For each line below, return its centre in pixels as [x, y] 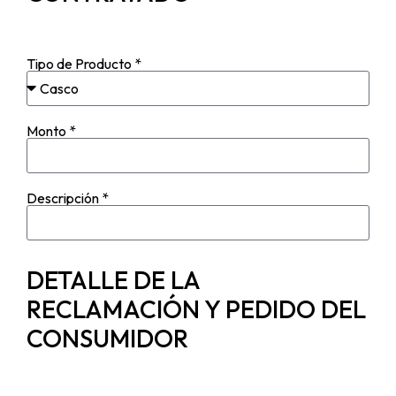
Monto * [51, 131]
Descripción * [68, 198]
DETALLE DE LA [113, 280]
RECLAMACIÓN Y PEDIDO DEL [196, 309]
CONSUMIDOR [107, 339]
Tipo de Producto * [84, 64]
